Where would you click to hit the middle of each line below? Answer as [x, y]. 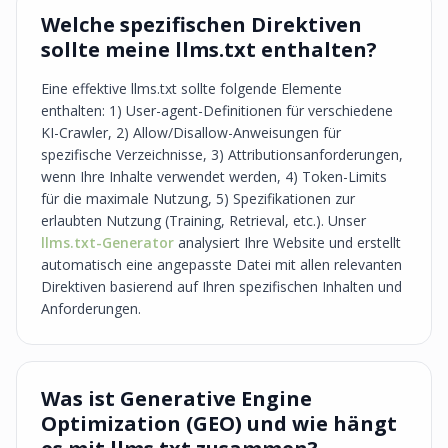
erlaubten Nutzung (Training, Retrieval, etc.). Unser [203, 220]
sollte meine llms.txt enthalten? [209, 49]
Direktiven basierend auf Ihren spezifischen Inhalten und [221, 286]
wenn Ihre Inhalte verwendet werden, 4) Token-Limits [214, 176]
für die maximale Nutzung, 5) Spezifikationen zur [198, 198]
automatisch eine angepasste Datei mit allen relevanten [221, 264]
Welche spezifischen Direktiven [201, 24]
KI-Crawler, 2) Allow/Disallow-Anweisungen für [191, 132]
